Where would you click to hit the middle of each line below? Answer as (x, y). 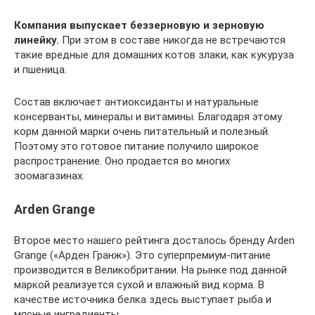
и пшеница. (40, 70)
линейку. (37, 40)
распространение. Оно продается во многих (122, 161)
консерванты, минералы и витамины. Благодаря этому (148, 117)
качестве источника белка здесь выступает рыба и (143, 300)
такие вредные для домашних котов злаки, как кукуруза (154, 55)
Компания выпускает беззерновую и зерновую (139, 25)
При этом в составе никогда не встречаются (172, 40)
